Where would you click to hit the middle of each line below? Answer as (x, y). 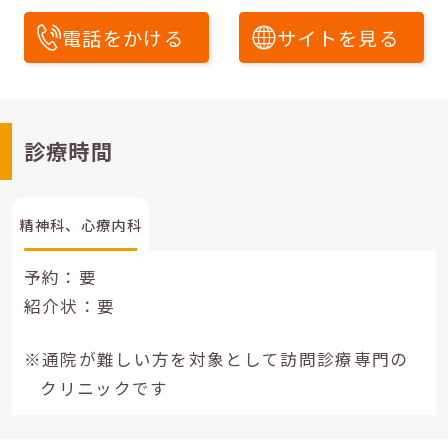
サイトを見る (337, 37)
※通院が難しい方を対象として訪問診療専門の (216, 359)
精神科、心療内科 (80, 224)
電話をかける (122, 37)
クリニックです (104, 388)
